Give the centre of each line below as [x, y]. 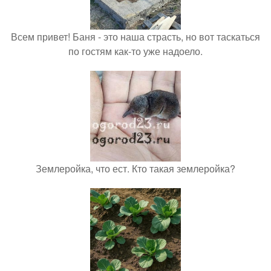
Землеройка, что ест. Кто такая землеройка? [135, 169]
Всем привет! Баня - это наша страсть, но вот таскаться [135, 37]
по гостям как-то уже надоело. [135, 51]
